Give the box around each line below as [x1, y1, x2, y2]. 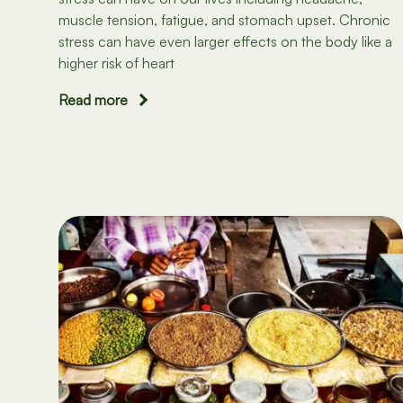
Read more [58, 91, 128, 110]
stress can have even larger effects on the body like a [58, 31, 392, 50]
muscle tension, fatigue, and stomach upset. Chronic [58, 10, 390, 29]
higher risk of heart [58, 53, 175, 72]
